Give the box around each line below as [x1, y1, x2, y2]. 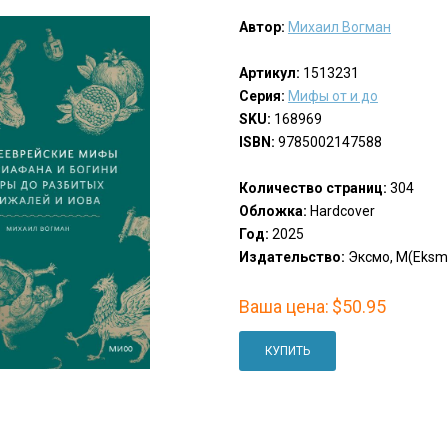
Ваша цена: [238, 296, 329, 318]
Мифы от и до [287, 88, 378, 105]
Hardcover [306, 203, 375, 220]
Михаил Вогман [287, 19, 391, 36]
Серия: [238, 88, 285, 105]
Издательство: [238, 249, 345, 266]
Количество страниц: [238, 180, 387, 197]
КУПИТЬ [264, 344, 310, 359]
